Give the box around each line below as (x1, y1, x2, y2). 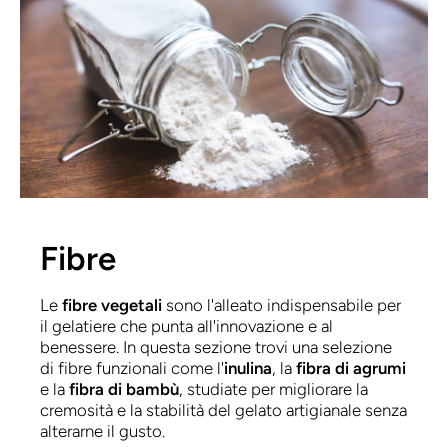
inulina (224, 358, 272, 379)
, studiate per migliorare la (179, 379, 368, 400)
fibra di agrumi (296, 358, 406, 379)
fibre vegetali (62, 295, 162, 316)
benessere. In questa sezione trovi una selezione (40, 337, 392, 358)
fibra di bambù (69, 379, 179, 400)
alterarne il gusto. (40, 421, 165, 442)
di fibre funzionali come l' (40, 358, 224, 379)
